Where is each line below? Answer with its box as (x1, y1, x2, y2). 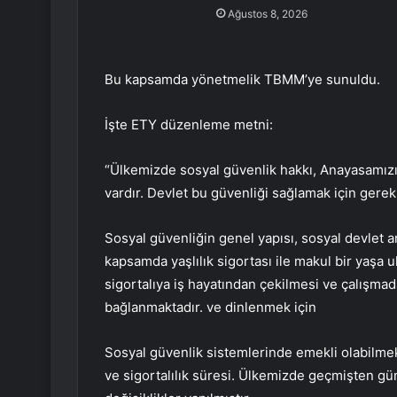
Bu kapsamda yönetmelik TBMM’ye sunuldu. (105, 71, 380, 89)
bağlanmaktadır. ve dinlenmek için (105, 299, 316, 316)
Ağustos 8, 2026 (227, 7, 307, 21)
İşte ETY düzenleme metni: (105, 116, 273, 134)
